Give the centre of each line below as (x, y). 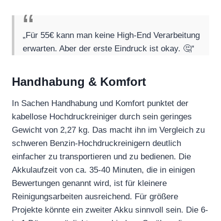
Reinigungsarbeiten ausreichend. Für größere (95, 196)
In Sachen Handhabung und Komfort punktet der (100, 103)
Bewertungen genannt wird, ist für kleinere (89, 183)
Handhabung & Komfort (79, 81)
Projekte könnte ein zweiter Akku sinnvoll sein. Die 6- (110, 210)
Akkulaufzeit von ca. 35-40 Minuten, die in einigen (103, 170)
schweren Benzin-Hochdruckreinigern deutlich (96, 143)
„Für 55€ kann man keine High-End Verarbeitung (111, 35)
